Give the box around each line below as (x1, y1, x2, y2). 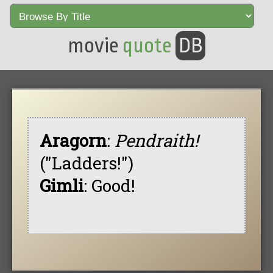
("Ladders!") (39, 151, 133, 174)
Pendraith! (114, 129, 199, 152)
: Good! (83, 174, 135, 197)
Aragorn (39, 129, 107, 152)
